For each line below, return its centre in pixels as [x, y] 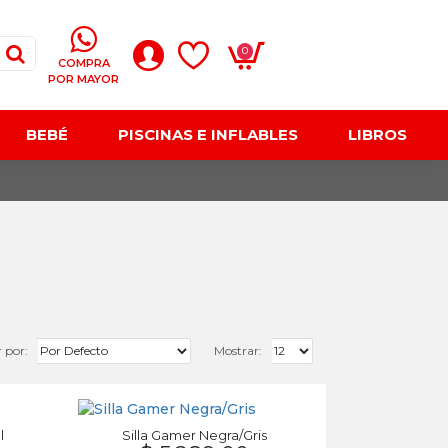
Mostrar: [238, 350]
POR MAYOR [83, 78]
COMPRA [83, 62]
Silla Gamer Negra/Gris [194, 435]
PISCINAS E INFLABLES [208, 134]
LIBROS [377, 134]
